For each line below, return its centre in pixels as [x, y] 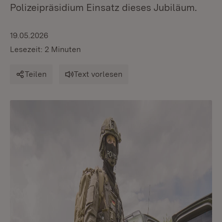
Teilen [36, 74]
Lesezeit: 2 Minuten [45, 49]
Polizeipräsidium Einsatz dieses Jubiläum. [103, 7]
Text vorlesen [98, 74]
